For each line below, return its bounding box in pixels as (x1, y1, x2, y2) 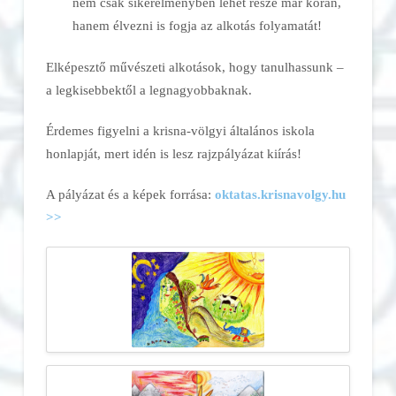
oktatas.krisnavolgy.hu (214, 186, 346, 202)
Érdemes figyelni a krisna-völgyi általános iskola (45, 122, 315, 138)
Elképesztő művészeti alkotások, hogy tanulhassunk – (45, 58, 344, 74)
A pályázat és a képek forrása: (45, 186, 215, 202)
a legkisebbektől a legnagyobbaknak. (45, 81, 252, 97)
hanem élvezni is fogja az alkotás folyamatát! (72, 18, 322, 34)
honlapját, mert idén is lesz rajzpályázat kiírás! (45, 145, 301, 161)
